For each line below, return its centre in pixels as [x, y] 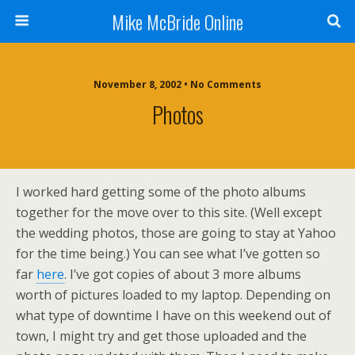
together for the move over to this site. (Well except [169, 212]
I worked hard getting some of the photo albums [161, 192]
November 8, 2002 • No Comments [177, 84]
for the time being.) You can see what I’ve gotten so [168, 254]
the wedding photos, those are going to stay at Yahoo [176, 233]
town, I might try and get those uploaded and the [161, 336]
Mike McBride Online [177, 21]
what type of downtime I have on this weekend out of [174, 315]
